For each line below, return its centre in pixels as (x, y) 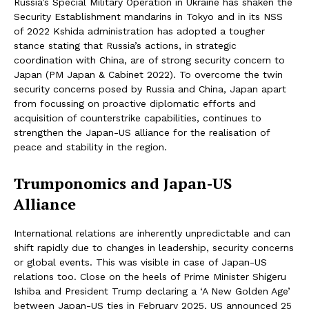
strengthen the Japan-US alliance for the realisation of (142, 133)
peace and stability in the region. (90, 147)
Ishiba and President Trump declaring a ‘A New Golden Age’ (152, 291)
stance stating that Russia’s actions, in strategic (125, 46)
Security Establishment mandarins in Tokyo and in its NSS (148, 17)
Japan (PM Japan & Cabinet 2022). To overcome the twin (148, 75)
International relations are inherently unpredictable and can (152, 233)
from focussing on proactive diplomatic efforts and (135, 104)
